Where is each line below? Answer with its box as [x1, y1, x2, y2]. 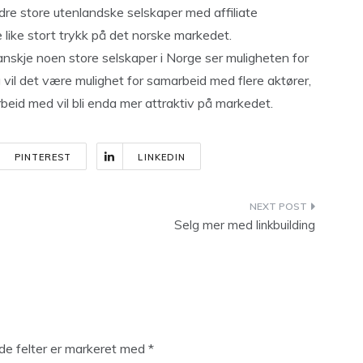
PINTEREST [14, 152, 72, 163]
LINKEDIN [138, 152, 186, 163]
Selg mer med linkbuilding [174, 217, 315, 233]
